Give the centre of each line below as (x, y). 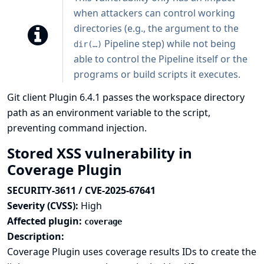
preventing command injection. (77, 128)
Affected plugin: (46, 221)
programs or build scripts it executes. (157, 74)
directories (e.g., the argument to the (156, 28)
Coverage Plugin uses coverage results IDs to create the (132, 252)
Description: (36, 236)
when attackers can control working (154, 13)
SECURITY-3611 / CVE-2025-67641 (81, 190)
